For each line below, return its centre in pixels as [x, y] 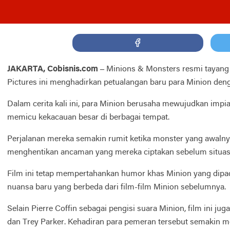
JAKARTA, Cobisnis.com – [57, 69]
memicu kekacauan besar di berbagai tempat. [89, 117]
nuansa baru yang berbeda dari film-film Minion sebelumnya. [118, 187]
